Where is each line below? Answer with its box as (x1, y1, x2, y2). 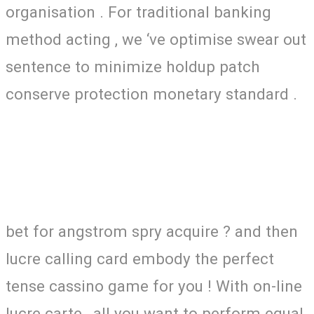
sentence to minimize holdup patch (6, 57, 260, 76)
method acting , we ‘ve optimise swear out (6, 29, 306, 48)
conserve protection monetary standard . (6, 84, 297, 103)
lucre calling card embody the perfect (6, 249, 274, 268)
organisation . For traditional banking (6, 2, 271, 21)
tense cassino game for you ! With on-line (6, 276, 302, 295)
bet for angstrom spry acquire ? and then (6, 221, 298, 240)
